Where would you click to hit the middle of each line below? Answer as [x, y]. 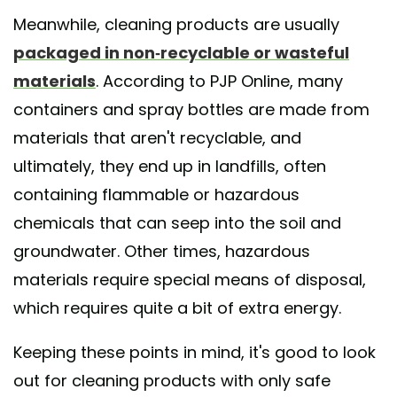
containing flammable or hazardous [156, 195]
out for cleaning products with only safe [172, 381]
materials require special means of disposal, [190, 280]
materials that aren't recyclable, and [157, 138]
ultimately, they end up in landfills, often [170, 167]
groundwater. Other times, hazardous [162, 252]
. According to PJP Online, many [219, 82]
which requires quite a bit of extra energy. [177, 308]
